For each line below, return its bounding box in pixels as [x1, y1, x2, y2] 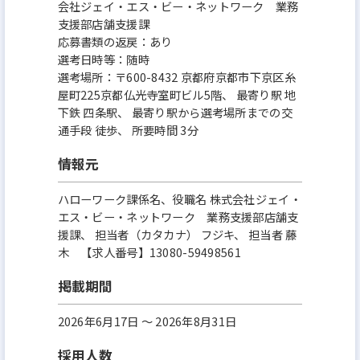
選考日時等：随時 [57, 50, 149, 67]
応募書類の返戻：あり [57, 32, 173, 50]
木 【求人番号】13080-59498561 [57, 243, 241, 260]
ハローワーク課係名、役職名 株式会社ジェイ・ [57, 190, 301, 207]
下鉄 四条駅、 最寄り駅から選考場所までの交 [57, 103, 292, 121]
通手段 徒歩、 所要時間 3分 [57, 121, 198, 138]
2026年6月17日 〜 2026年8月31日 [57, 312, 237, 329]
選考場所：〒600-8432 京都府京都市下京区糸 [57, 67, 296, 85]
